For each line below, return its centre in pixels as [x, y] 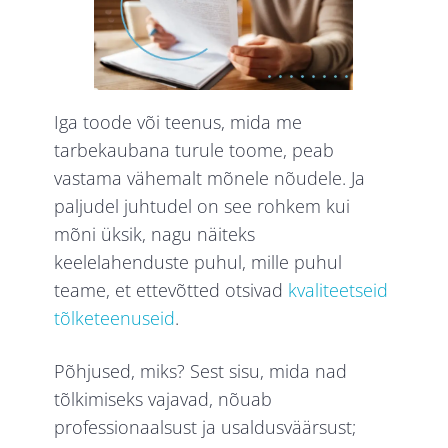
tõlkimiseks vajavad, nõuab [163, 399]
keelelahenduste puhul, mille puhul [198, 262]
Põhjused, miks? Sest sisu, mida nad [201, 371]
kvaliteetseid [338, 290]
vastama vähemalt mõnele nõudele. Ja [210, 178]
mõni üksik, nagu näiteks [155, 234]
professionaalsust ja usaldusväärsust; [205, 427]
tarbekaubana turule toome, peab [194, 150]
